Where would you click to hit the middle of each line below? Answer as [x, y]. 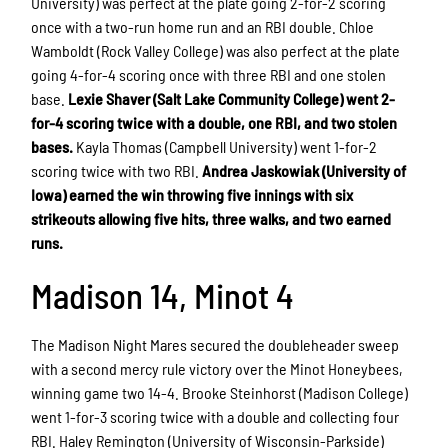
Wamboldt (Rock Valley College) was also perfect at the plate [216, 50]
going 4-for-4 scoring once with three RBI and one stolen [209, 74]
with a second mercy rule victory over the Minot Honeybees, [217, 369]
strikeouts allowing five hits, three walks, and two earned [211, 218]
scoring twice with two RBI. [117, 170]
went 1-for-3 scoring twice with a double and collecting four [215, 417]
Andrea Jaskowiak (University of [304, 170]
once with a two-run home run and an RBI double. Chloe [203, 26]
